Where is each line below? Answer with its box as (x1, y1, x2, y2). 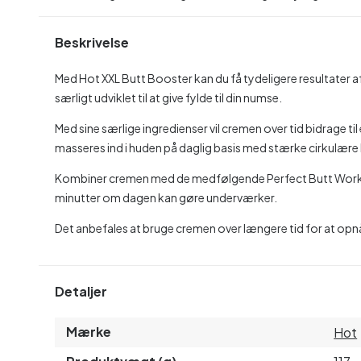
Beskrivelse (55, 34, 129, 52)
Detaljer (55, 283, 107, 301)
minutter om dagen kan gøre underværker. (55, 189, 279, 205)
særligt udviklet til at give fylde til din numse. (55, 89, 282, 105)
